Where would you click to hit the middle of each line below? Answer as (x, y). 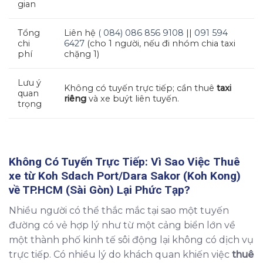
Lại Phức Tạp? (152, 190)
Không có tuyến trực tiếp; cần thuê (140, 88)
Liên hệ (81, 33)
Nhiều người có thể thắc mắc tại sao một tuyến (119, 210)
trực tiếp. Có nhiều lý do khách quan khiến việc (120, 254)
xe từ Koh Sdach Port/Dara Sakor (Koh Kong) (125, 176)
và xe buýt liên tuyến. (133, 99)
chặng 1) (82, 54)
